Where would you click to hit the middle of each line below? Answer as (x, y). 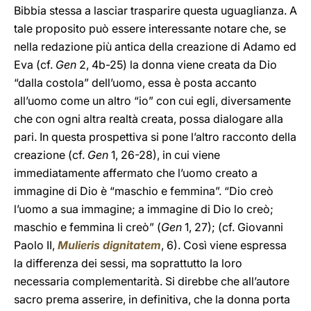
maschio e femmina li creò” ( (87, 227)
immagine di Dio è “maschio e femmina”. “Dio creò (144, 191)
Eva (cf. (35, 65)
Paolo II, (36, 245)
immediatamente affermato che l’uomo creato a (136, 173)
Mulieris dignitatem (109, 245)
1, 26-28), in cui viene (164, 155)
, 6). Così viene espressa (224, 245)
